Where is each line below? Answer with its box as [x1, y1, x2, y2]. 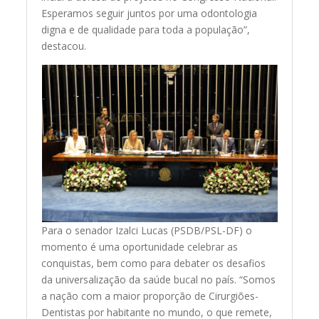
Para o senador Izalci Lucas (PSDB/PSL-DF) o [41, 224, 253, 238]
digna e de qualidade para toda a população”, [41, 23, 251, 37]
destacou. [41, 39, 87, 53]
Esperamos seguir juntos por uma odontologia [41, 6, 258, 21]
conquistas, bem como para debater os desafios [41, 256, 266, 271]
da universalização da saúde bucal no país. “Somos [41, 273, 276, 287]
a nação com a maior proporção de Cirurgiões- [41, 289, 259, 303]
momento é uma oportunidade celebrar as [41, 240, 239, 254]
